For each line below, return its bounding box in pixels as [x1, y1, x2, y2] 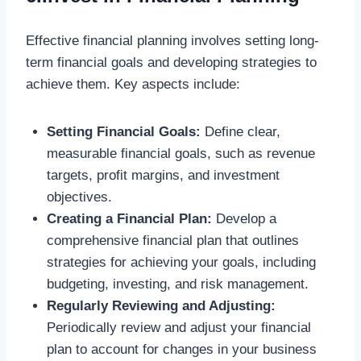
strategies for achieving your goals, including [46, 255, 316, 271]
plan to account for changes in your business [46, 342, 317, 358]
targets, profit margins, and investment [46, 168, 280, 184]
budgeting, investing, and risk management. [46, 276, 309, 293]
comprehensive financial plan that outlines [46, 233, 299, 249]
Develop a [211, 211, 276, 227]
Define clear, [200, 124, 280, 140]
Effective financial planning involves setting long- [26, 33, 319, 49]
